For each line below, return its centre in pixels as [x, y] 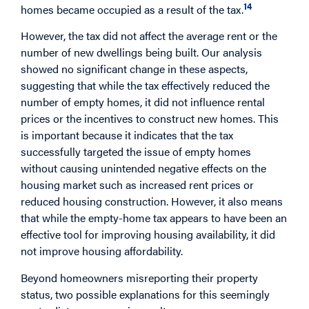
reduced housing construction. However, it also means [152, 201]
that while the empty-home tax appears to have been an [154, 218]
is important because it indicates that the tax [127, 135]
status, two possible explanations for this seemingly [145, 294]
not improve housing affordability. [102, 251]
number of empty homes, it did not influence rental [143, 102]
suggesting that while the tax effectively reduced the [145, 86]
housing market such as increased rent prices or [137, 185]
